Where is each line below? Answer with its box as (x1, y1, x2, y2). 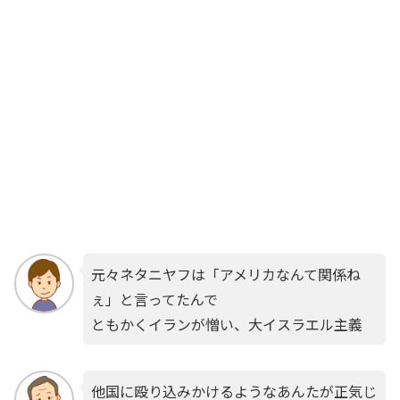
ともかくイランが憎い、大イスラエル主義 (90, 312, 362, 335)
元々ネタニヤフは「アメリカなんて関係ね (90, 262, 361, 285)
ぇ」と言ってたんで (90, 287, 218, 310)
